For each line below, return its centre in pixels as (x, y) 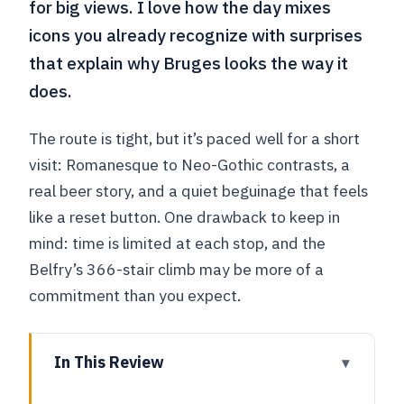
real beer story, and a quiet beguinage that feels (199, 191)
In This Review (109, 363)
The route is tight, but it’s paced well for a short (195, 139)
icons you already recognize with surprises (196, 35)
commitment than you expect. (135, 296)
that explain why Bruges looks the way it (189, 63)
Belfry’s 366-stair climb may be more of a (177, 270)
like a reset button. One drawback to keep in (185, 217)
